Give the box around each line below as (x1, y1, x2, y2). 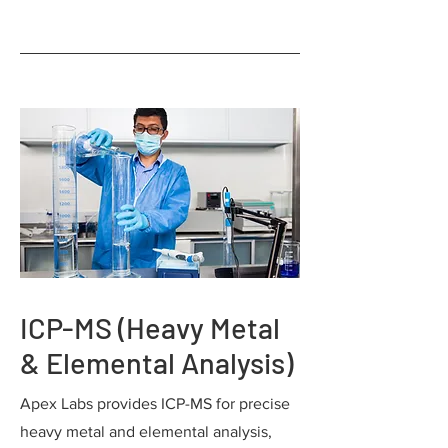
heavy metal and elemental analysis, (20, 423, 272, 440)
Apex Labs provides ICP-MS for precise (20, 395, 290, 412)
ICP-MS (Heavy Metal (20, 310, 286, 345)
